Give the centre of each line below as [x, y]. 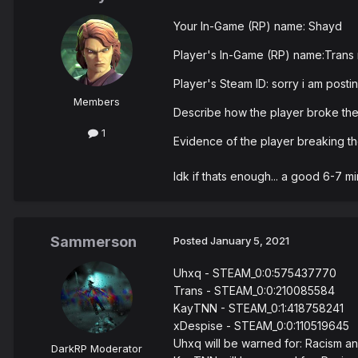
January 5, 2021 [250, 241]
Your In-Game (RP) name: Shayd [258, 26]
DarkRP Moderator [97, 349]
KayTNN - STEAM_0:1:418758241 [259, 308]
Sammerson [93, 242]
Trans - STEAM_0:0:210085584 [254, 291]
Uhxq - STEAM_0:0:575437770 [255, 273]
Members [97, 102]
